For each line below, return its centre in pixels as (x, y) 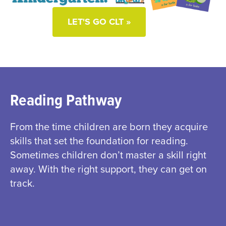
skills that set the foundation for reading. (99, 141)
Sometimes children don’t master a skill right (108, 155)
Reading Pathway (66, 101)
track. (22, 183)
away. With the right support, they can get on (108, 169)
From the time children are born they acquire (109, 127)
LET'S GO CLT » (99, 21)
